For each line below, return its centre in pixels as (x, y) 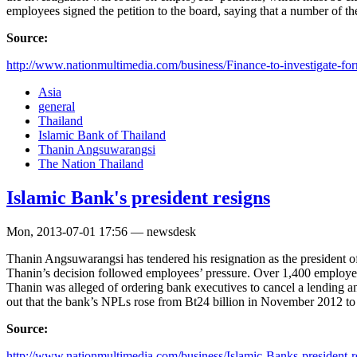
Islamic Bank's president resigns (138, 198)
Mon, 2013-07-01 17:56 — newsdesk (101, 232)
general (57, 107)
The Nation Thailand (91, 164)
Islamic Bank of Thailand (102, 135)
